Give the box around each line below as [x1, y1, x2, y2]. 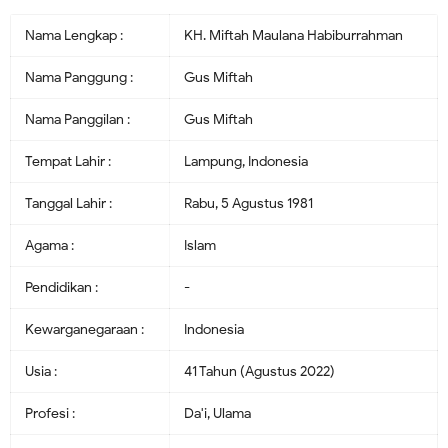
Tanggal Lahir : [25, 194, 112, 212]
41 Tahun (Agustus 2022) [184, 362, 335, 380]
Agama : [25, 236, 74, 254]
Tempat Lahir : [25, 152, 111, 170]
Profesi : [25, 404, 75, 422]
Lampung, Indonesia [184, 152, 308, 170]
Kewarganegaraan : [25, 320, 144, 338]
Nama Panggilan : [25, 110, 130, 128]
